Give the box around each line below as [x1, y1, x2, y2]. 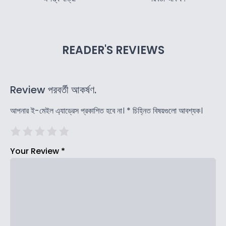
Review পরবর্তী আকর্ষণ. [10, 83, 96, 97]
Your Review [10, 145, 61, 157]
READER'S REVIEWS [62, 42, 164, 59]
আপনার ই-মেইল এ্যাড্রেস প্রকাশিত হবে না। [10, 105, 125, 117]
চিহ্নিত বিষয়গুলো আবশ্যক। [131, 105, 203, 117]
